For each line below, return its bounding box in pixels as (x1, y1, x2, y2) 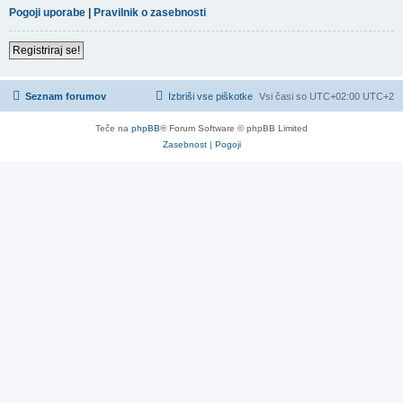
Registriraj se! (13, 43, 80, 57)
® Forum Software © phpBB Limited (160, 122, 308, 133)
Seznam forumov (25, 90, 106, 102)
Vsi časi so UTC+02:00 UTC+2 (259, 90, 394, 102)
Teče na (95, 122, 131, 133)
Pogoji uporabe (9, 5, 85, 19)
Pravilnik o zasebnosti (94, 5, 206, 19)
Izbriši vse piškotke (168, 90, 253, 102)
